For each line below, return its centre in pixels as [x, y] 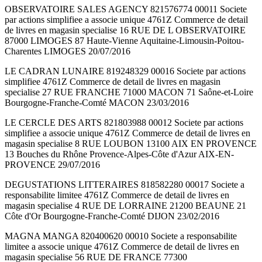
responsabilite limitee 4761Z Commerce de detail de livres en [117, 195]
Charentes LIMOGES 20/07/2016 [68, 51]
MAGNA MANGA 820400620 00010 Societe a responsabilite [121, 236]
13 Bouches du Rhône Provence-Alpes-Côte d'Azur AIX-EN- [119, 154]
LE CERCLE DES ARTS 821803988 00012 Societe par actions [124, 123]
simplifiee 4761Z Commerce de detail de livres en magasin [113, 82]
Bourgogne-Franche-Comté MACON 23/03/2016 [97, 103]
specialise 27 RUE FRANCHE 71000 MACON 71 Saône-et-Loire [129, 92]
